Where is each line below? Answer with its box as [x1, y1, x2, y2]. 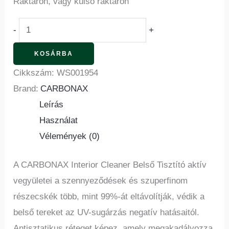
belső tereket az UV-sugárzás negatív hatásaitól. [13, 208, 200, 218]
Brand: [13, 83, 39, 94]
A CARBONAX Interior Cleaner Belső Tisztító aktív [13, 160, 207, 170]
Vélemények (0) [39, 131, 100, 141]
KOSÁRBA [34, 50, 74, 57]
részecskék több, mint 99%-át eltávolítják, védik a [13, 192, 205, 202]
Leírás [39, 99, 64, 109]
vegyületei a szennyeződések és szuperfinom [13, 176, 188, 186]
